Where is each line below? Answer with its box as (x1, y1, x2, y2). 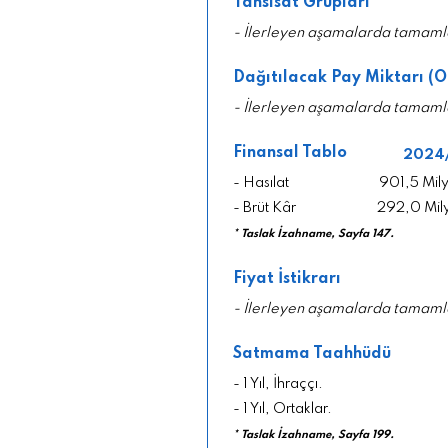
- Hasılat (233, 175, 289, 190)
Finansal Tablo (233, 144, 347, 161)
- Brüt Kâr (233, 200, 296, 215)
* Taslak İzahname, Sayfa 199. (233, 428, 394, 441)
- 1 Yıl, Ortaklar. (233, 401, 332, 416)
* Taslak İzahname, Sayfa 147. (233, 227, 394, 240)
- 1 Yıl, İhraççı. (233, 376, 323, 391)
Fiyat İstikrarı (233, 270, 341, 287)
